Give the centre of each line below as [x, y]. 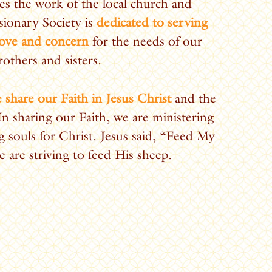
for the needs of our [145, 41]
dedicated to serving [152, 22]
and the [195, 98]
